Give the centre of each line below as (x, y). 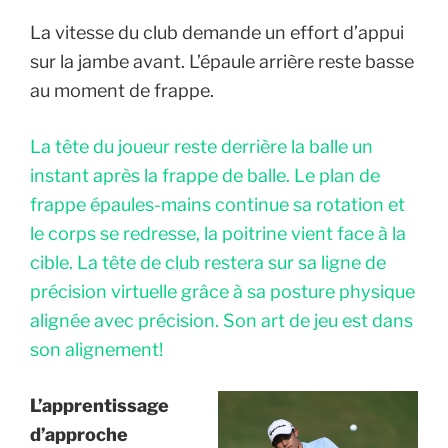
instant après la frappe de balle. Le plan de (205, 175)
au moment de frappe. (122, 90)
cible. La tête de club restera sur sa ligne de (208, 262)
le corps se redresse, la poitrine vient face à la (218, 233)
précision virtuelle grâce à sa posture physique (222, 291)
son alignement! (96, 349)
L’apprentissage (99, 405)
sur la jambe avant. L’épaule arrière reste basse (222, 61)
